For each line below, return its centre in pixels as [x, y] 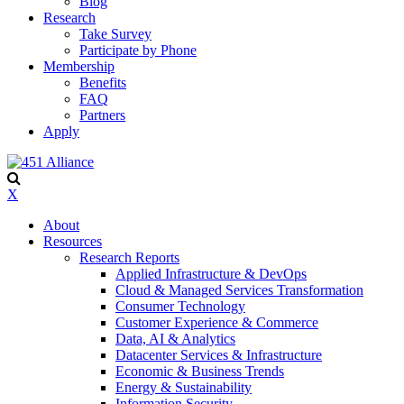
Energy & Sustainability [184, 387]
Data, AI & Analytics [175, 339]
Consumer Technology [180, 306]
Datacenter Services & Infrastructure [219, 355]
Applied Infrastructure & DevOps [211, 274]
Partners [102, 115]
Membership [79, 66]
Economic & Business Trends [200, 371]
